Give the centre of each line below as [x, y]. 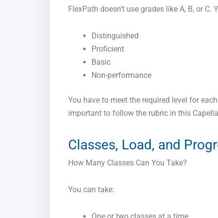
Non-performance [121, 75]
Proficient [108, 49]
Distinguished [115, 36]
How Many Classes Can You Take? [127, 163]
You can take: [91, 190]
